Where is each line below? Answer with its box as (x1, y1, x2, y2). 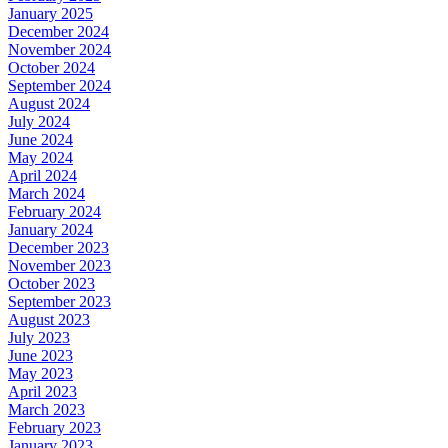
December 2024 (8, 23, 109, 41)
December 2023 (8, 239, 109, 257)
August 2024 (8, 95, 90, 113)
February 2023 (8, 419, 101, 437)
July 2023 (8, 329, 70, 347)
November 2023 (8, 257, 111, 275)
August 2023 (8, 311, 90, 329)
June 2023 (8, 347, 73, 365)
